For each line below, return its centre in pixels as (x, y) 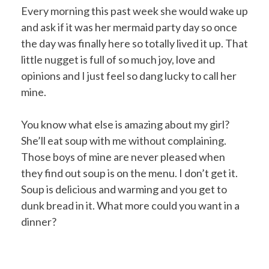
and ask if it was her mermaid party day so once (129, 27)
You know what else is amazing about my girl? (125, 124)
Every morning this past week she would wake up (134, 11)
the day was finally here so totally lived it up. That (134, 43)
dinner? (39, 221)
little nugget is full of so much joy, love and (118, 59)
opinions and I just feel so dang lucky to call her (129, 75)
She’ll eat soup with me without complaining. (124, 140)
